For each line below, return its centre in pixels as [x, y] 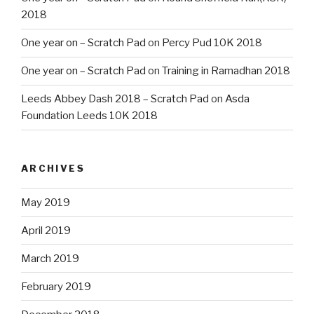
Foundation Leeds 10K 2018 [89, 116]
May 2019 [46, 202]
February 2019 [56, 286]
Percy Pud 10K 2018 [212, 43]
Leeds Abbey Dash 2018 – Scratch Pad [115, 99]
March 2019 [50, 258]
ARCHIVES [53, 168]
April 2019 [46, 230]
